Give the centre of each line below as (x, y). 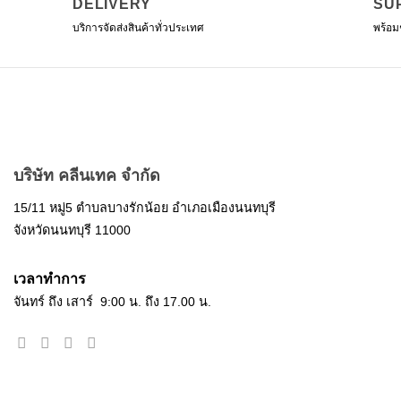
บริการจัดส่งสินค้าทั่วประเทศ (138, 27)
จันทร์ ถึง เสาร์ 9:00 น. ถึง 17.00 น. (112, 302)
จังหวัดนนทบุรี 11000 (72, 230)
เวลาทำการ (50, 279)
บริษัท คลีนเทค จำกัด (87, 176)
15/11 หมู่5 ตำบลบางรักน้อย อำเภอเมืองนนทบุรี (145, 208)
